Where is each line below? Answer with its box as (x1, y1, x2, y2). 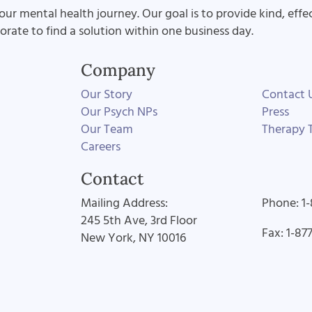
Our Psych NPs (81, 103, 158, 120)
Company (81, 59, 156, 81)
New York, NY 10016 (81, 229, 187, 247)
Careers (81, 138, 121, 155)
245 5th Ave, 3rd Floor (81, 212, 198, 229)
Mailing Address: (81, 194, 169, 212)
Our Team (81, 120, 134, 138)
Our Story (81, 86, 133, 103)
